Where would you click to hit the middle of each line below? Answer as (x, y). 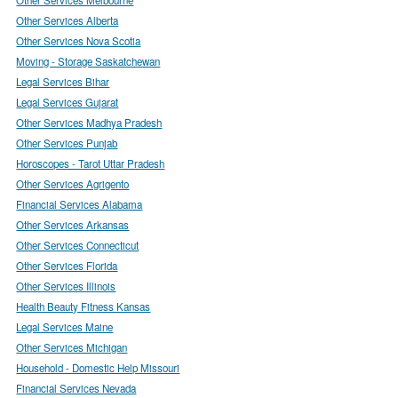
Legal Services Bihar (63, 81)
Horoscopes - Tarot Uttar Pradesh (91, 163)
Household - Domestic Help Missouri (98, 367)
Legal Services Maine (65, 326)
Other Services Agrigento (73, 183)
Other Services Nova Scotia (79, 40)
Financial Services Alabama (80, 204)
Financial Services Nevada (76, 388)
